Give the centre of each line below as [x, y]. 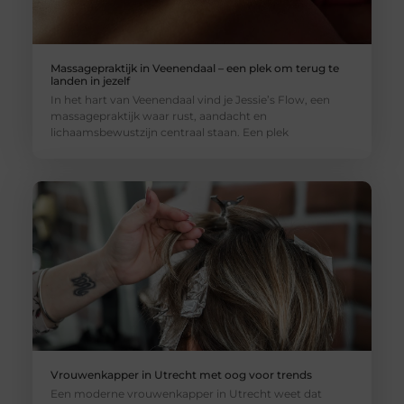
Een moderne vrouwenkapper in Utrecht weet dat [186, 394]
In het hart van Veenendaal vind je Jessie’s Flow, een [190, 100]
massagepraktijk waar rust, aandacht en [158, 116]
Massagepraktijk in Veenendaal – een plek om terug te [194, 69]
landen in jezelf [90, 81]
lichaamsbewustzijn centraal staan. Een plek [169, 133]
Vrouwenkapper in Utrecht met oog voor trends [181, 375]
